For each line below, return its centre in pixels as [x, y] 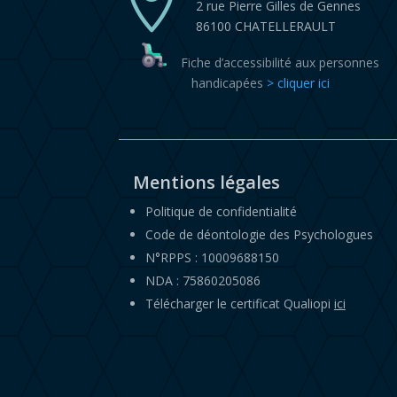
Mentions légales [206, 182]
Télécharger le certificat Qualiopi [239, 303]
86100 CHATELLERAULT [265, 27]
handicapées [229, 83]
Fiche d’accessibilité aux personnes [272, 63]
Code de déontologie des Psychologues [259, 234]
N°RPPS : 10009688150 [212, 257]
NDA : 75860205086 [202, 280]
